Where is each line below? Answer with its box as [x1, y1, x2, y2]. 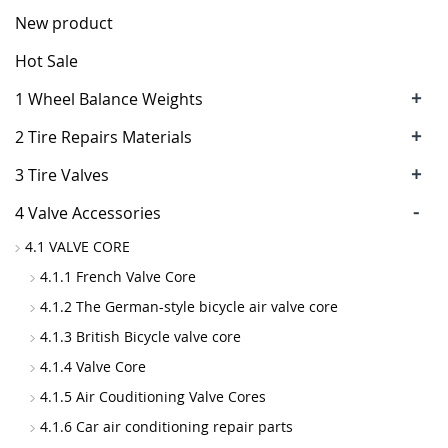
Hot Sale [15, 50, 78, 72]
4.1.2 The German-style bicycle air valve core [40, 297, 338, 316]
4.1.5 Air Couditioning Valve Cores [40, 387, 266, 406]
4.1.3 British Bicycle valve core [40, 327, 241, 346]
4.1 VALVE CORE [25, 237, 130, 256]
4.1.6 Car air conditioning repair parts [40, 417, 293, 436]
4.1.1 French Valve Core [40, 267, 196, 286]
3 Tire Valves [15, 164, 109, 186]
